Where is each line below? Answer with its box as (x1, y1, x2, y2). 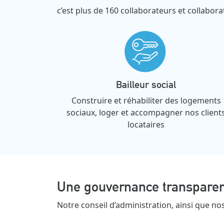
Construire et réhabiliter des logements (71, 94, 221, 106)
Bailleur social (116, 78, 176, 90)
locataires (127, 118, 164, 130)
